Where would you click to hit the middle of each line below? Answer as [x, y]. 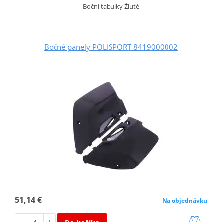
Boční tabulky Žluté [111, 7]
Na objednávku [185, 201]
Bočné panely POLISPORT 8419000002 [111, 47]
